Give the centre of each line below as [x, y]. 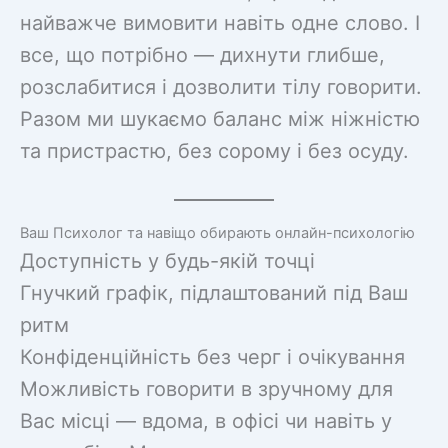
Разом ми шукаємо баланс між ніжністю [220, 118]
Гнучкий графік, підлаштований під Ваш [214, 292]
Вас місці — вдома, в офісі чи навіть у [206, 420]
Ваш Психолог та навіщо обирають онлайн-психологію [217, 232]
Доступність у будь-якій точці [167, 260]
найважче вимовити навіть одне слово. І [220, 22]
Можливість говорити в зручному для [206, 388]
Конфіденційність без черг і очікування [212, 356]
